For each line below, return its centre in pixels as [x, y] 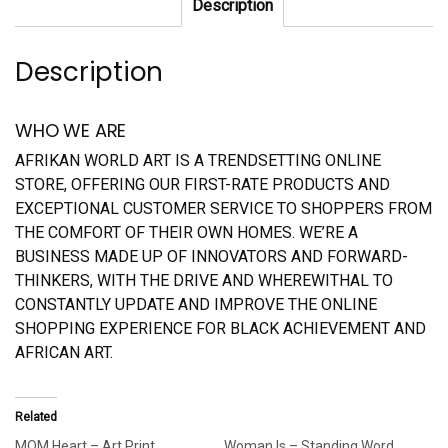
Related [36, 417]
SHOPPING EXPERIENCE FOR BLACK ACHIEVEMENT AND [220, 329]
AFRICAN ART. [64, 353]
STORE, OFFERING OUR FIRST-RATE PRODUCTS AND [202, 185]
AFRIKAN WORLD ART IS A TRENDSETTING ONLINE [198, 161]
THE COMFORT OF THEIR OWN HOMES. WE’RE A [186, 233]
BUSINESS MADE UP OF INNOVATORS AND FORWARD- [211, 257]
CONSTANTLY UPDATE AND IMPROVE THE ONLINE [196, 305]
